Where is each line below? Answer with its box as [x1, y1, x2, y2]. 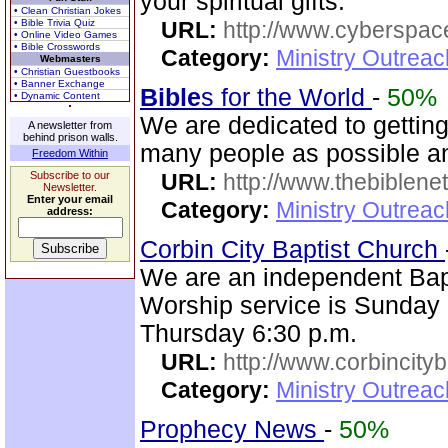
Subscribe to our [30, 169, 110, 181]
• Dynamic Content [14, 90, 100, 101]
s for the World [201, 84, 372, 111]
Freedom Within [32, 147, 108, 159]
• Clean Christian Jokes [14, 5, 121, 16]
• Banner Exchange [14, 78, 105, 89]
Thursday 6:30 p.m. [140, 320, 357, 347]
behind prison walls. [22, 131, 118, 143]
